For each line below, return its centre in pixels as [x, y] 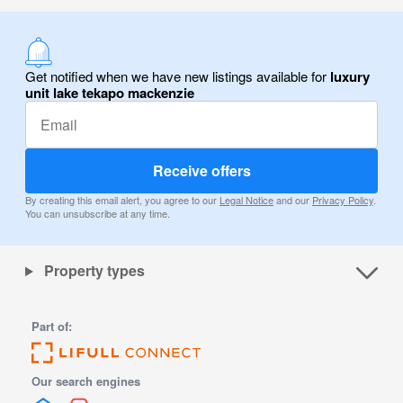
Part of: [52, 327]
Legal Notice [246, 200]
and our [293, 200]
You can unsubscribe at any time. [98, 214]
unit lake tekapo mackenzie [110, 93]
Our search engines [86, 381]
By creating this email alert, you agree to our [122, 200]
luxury [350, 77]
